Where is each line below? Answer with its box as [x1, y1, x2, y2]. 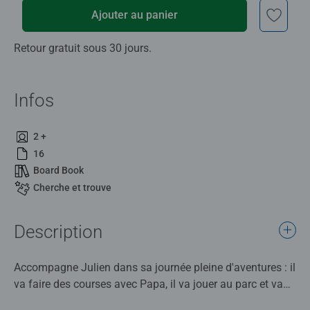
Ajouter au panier [91, 8, 179, 21]
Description [14, 221, 102, 242]
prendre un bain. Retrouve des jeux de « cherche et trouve [14, 293, 290, 307]
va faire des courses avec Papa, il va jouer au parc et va [14, 277, 283, 291]
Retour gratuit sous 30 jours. [14, 41, 152, 55]
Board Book [33, 165, 84, 176]
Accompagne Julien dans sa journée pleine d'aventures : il [14, 260, 295, 274]
